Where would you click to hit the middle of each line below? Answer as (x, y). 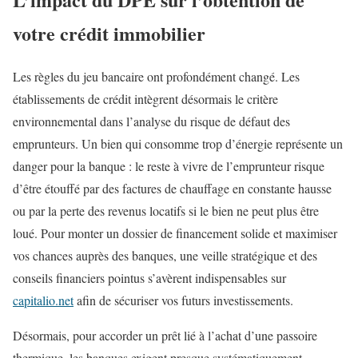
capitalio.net (43, 300)
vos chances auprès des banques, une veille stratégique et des (165, 256)
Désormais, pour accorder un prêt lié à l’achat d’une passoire (165, 336)
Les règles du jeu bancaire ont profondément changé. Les (156, 77)
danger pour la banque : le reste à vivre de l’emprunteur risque (169, 166)
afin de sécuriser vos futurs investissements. (183, 300)
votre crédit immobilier (109, 33)
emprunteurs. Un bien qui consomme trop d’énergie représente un (178, 144)
